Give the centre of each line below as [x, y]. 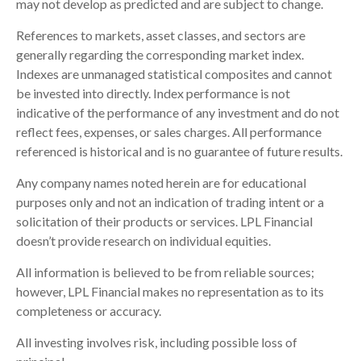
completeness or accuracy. [90, 311]
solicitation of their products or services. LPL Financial [164, 222]
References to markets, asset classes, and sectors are [161, 35]
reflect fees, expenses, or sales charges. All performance [169, 132]
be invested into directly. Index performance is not [153, 93]
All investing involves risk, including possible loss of [157, 342]
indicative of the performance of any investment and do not [178, 113]
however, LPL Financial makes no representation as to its [170, 292]
